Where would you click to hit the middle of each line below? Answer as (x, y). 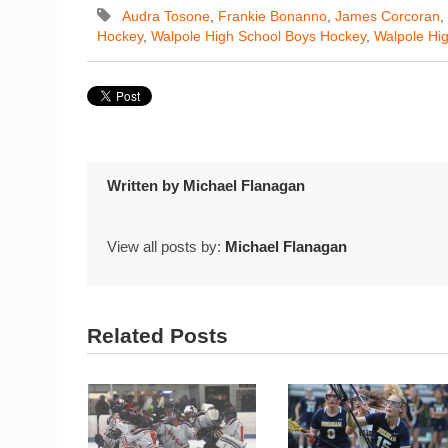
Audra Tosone (166, 15)
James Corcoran (387, 15)
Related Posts (157, 336)
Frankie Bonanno (272, 15)
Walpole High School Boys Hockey (258, 35)
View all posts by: (166, 247)
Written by (145, 185)
